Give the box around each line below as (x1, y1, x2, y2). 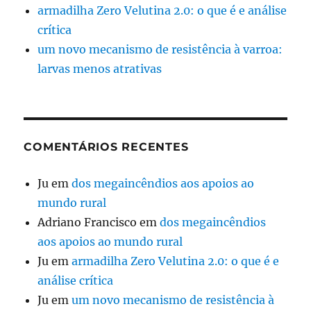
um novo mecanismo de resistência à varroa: (37, 42, 283, 56)
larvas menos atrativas (37, 61, 162, 76)
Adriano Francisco (37, 215, 137, 229)
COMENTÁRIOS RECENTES (24, 140, 189, 153)
